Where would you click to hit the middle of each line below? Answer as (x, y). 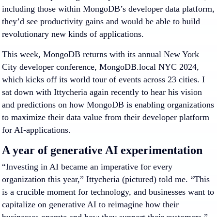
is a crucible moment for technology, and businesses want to (108, 192)
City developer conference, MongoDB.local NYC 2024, (101, 67)
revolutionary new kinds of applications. (73, 34)
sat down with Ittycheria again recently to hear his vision (102, 92)
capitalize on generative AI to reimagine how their (90, 204)
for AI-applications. (36, 130)
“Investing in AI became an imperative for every (87, 167)
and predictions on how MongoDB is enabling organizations (108, 105)
